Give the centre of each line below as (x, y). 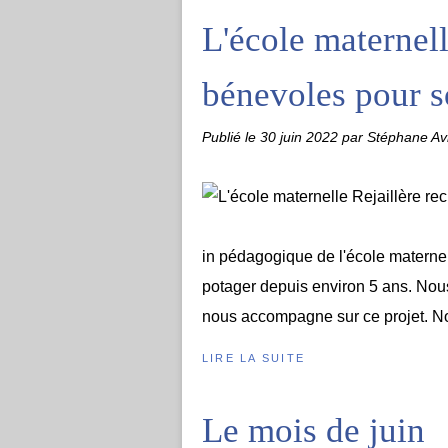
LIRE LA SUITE (254, 358)
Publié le (231, 137)
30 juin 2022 (301, 137)
